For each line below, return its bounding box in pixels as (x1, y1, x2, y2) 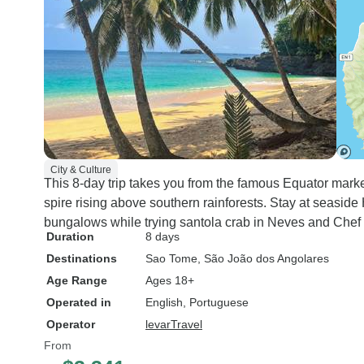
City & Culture (50, 164, 111, 175)
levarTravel (145, 318, 202, 331)
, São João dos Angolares (197, 252, 329, 265)
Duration (46, 230, 94, 243)
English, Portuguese (145, 296, 249, 309)
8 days (145, 230, 180, 243)
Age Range (46, 274, 107, 287)
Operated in (46, 296, 111, 309)
